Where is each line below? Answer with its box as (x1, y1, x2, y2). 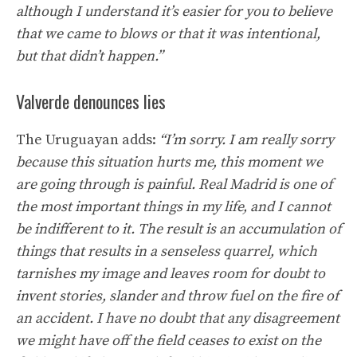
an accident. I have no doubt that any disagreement (16, 308, 339, 328)
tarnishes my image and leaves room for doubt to (16, 264, 325, 283)
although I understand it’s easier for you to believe (16, 2, 332, 21)
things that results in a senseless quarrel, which (16, 241, 317, 261)
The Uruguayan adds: (16, 130, 159, 149)
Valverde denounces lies (16, 88, 166, 114)
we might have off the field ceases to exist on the (16, 331, 321, 350)
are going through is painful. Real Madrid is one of (16, 175, 332, 194)
